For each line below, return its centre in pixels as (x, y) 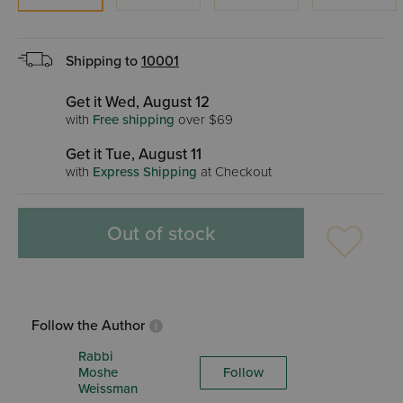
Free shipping (134, 120)
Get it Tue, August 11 (134, 154)
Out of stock (161, 233)
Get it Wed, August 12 (138, 102)
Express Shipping (145, 172)
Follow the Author (88, 326)
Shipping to (103, 61)
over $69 (204, 120)
